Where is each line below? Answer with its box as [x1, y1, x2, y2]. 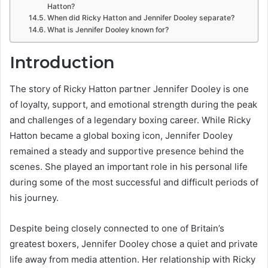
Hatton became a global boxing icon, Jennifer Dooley [10, 130, 233, 142]
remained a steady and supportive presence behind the [10, 145, 244, 157]
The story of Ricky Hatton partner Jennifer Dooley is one [10, 83, 249, 95]
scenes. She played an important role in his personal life [10, 161, 248, 173]
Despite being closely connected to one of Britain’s [10, 223, 224, 234]
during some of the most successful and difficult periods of [10, 176, 258, 188]
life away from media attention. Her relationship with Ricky [10, 254, 255, 266]
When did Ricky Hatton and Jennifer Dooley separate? [47, 13, 234, 22]
